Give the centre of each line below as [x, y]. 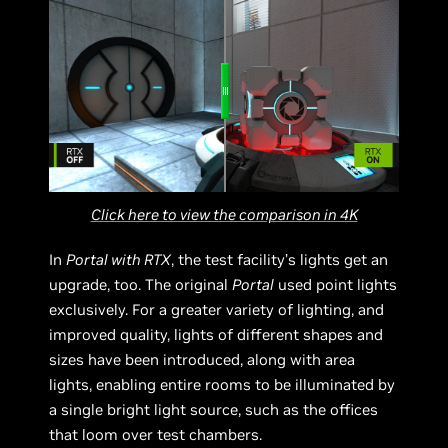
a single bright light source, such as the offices [214, 409]
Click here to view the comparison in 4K [224, 214]
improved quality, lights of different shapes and [216, 334]
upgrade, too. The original [141, 284]
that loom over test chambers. [156, 434]
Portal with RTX [119, 259]
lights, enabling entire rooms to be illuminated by [222, 384]
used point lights [336, 284]
